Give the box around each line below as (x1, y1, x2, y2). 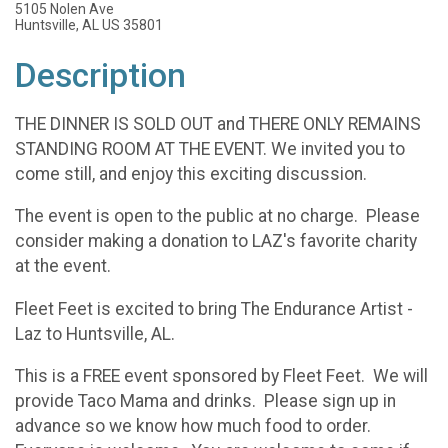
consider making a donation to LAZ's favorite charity (15, 231, 417, 252)
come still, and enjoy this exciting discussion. (15, 163, 367, 184)
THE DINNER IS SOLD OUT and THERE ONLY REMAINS (15, 113, 421, 134)
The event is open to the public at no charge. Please (15, 206, 420, 227)
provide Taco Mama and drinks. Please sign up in (15, 391, 396, 412)
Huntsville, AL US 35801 (15, 17, 163, 33)
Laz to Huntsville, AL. (15, 323, 175, 344)
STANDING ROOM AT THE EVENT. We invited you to (15, 138, 405, 159)
